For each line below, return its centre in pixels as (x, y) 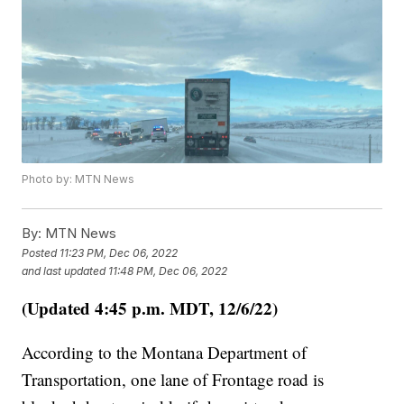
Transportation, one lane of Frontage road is (173, 380)
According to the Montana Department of (165, 353)
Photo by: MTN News (78, 179)
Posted (41, 252)
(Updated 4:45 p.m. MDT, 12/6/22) (150, 308)
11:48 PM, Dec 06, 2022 (168, 271)
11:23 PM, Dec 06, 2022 (119, 252)
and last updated (64, 271)
